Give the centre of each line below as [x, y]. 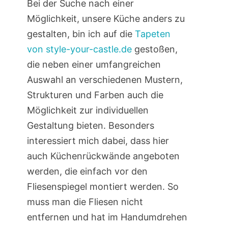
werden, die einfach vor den [87, 172]
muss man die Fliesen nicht [85, 202]
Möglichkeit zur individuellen [88, 110]
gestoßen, [154, 49]
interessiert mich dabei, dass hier [98, 141]
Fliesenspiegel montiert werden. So [103, 187]
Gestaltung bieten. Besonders [90, 126]
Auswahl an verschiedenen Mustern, [105, 80]
